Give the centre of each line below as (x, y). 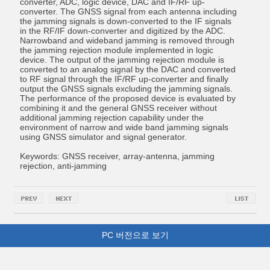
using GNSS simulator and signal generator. (103, 137)
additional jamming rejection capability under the (111, 118)
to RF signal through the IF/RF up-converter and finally (124, 79)
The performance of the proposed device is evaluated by (127, 98)
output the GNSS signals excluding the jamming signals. (126, 89)
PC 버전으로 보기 (135, 235)
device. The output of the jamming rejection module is (122, 60)
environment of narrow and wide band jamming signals (124, 127)
